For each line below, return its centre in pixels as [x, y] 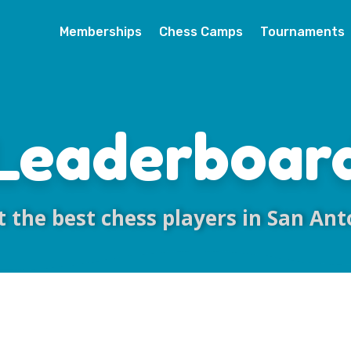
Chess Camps [201, 32]
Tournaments [302, 32]
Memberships [100, 32]
